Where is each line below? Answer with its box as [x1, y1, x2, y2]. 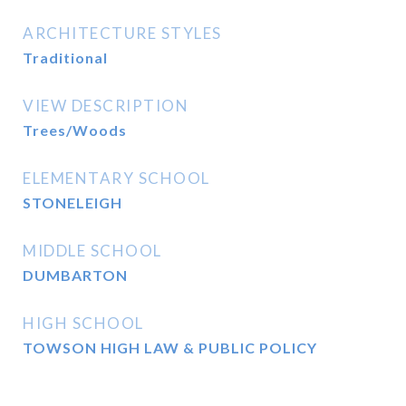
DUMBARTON [23, 266, 128, 284]
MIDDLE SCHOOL [23, 241, 162, 260]
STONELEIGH [23, 194, 122, 211]
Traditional [23, 49, 108, 66]
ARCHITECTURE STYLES [23, 24, 222, 43]
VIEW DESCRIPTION [23, 96, 188, 115]
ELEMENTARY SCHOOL [23, 169, 210, 188]
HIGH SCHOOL [23, 314, 144, 333]
